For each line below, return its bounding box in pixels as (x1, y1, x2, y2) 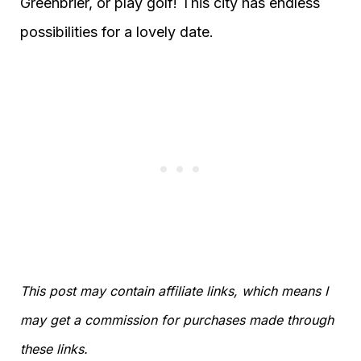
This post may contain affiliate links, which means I (20, 283, 328, 299)
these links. (20, 341, 88, 357)
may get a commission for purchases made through (20, 312, 334, 328)
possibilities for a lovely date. (20, 23, 214, 40)
